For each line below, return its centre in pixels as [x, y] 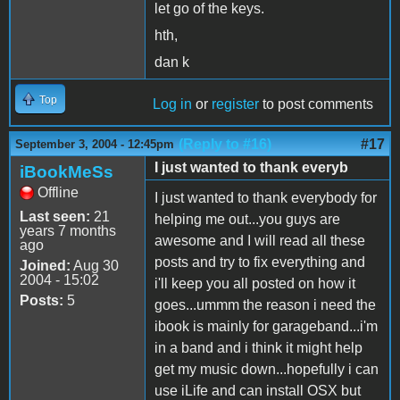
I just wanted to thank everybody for [266, 197]
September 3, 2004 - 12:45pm [95, 144]
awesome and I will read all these [260, 240]
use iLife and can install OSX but [258, 390]
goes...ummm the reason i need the [265, 304]
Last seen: [55, 216]
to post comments [316, 104]
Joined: [45, 265]
